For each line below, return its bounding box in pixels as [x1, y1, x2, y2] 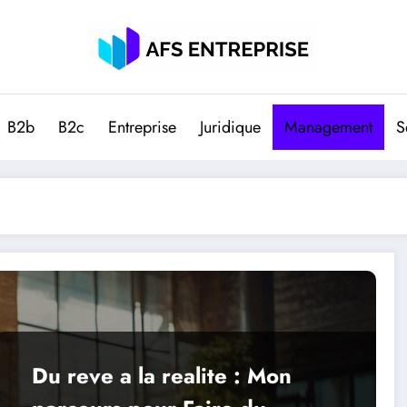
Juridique [200, 115, 261, 139]
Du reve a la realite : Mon [31, 360, 292, 392]
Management [284, 115, 372, 139]
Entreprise [108, 115, 176, 139]
